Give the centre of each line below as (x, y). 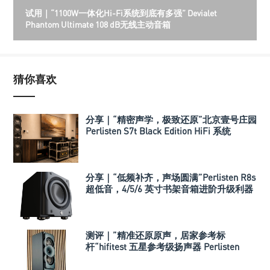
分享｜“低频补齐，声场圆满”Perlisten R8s (171, 177)
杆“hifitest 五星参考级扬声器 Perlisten (162, 247)
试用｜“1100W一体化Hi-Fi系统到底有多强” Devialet (121, 13)
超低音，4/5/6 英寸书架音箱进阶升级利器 (169, 189)
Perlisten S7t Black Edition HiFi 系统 (158, 131)
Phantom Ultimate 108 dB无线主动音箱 (98, 25)
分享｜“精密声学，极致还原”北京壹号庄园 (171, 120)
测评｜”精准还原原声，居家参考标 (155, 235)
